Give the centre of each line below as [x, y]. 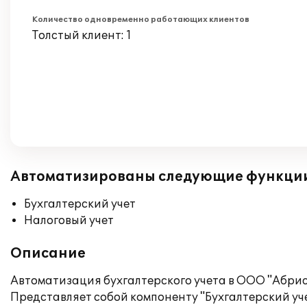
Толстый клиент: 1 [82, 36]
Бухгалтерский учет [80, 204]
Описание [48, 254]
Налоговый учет [69, 221]
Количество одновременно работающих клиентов [141, 20]
